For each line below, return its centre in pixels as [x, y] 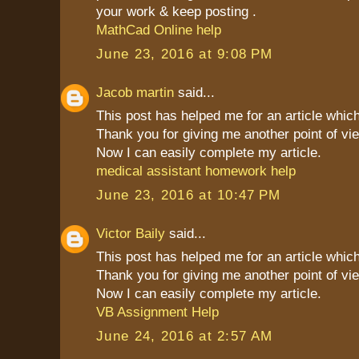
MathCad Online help [159, 30]
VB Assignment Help [157, 312]
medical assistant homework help [196, 171]
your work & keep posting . [176, 12]
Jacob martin [135, 92]
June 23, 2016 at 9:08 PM [185, 53]
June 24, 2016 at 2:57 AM [185, 335]
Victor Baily [131, 233]
